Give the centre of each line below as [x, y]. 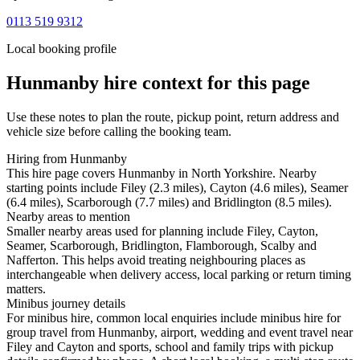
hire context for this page [205, 83]
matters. [26, 289]
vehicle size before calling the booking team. [119, 132]
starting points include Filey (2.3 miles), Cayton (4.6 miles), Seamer [177, 188]
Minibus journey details [66, 304]
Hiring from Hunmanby [67, 159]
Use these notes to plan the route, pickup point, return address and [173, 117]
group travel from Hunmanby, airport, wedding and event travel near [180, 333]
